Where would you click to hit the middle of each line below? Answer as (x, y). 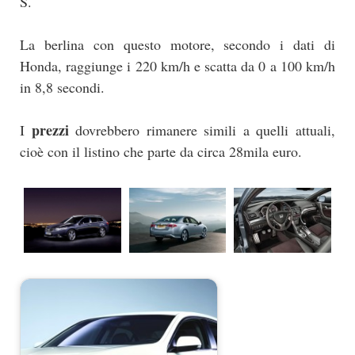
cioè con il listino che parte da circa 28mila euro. (161, 152)
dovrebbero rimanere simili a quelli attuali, (202, 130)
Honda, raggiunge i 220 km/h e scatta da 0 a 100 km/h (177, 66)
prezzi (50, 130)
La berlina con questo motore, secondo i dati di (177, 45)
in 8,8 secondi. (62, 88)
